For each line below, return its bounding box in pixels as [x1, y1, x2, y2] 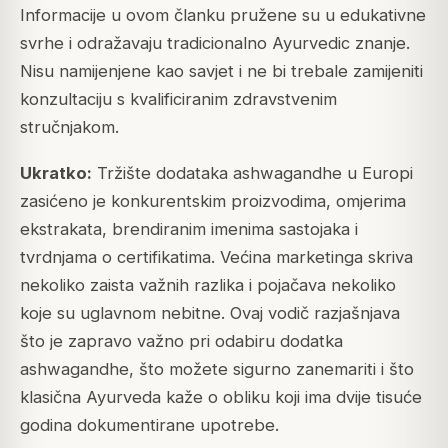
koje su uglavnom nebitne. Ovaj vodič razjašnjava [20, 303, 400, 324]
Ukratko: [20, 163, 92, 184]
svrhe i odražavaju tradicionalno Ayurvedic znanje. [20, 33, 410, 54]
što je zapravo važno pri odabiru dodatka [20, 331, 343, 352]
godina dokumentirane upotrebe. [20, 415, 279, 436]
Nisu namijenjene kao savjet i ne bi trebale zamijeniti [20, 61, 423, 82]
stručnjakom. [20, 117, 119, 138]
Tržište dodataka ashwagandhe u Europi [92, 163, 413, 184]
